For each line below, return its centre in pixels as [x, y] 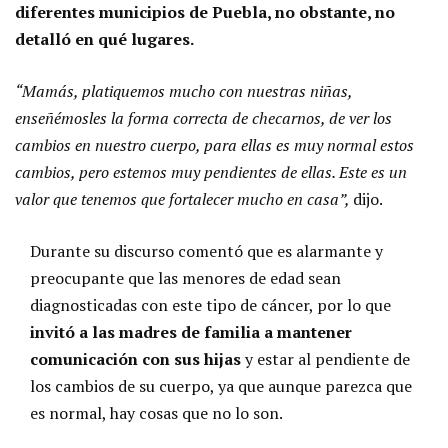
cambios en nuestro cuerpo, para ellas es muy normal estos [214, 144]
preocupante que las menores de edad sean [185, 277]
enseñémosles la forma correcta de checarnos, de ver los [203, 117]
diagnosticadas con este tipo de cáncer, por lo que [210, 304]
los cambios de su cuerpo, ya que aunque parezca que [221, 385]
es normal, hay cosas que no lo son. [156, 412]
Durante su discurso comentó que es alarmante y [206, 250]
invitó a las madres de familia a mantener [191, 331]
